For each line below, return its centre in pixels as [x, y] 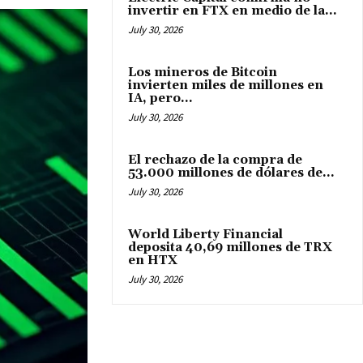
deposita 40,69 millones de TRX [230, 248]
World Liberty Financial [205, 235]
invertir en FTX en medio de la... [233, 11]
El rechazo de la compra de [215, 160]
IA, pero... [160, 99]
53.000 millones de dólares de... [231, 173]
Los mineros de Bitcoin [203, 73]
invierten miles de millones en [226, 86]
